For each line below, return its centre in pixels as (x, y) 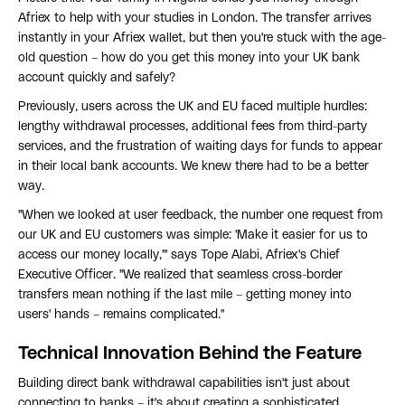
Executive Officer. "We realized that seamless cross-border (180, 275)
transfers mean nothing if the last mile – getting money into (185, 295)
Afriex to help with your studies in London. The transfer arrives (195, 19)
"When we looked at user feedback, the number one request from (200, 216)
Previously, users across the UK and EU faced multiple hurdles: (193, 107)
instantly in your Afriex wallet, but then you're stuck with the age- (202, 38)
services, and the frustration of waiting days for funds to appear (200, 147)
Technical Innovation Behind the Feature (190, 354)
